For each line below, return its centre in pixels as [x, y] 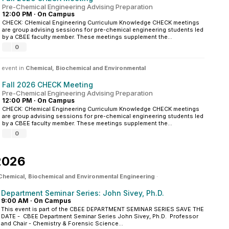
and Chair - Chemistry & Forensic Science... [62, 223]
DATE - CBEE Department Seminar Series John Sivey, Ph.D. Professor [100, 216]
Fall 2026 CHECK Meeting [48, 85]
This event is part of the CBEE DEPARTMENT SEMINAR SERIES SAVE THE [102, 209]
